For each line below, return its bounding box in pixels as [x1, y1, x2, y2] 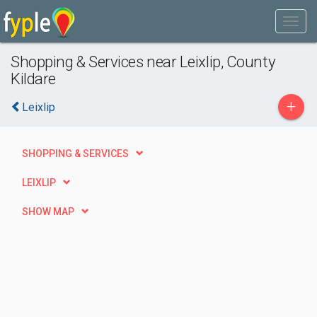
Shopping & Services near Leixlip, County [11, 52, 276, 71]
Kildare [11, 69, 56, 88]
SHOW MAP [22, 206, 74, 217]
